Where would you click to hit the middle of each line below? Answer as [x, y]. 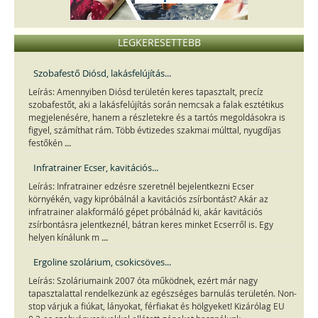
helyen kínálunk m [65, 238]
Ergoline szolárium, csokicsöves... [102, 262]
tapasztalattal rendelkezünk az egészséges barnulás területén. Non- [163, 294]
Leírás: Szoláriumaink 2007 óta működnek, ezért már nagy [143, 281]
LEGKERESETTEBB [159, 43]
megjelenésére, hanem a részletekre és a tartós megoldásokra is [157, 118]
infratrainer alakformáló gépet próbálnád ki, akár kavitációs [146, 212]
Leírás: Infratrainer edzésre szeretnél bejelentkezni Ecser [141, 187]
